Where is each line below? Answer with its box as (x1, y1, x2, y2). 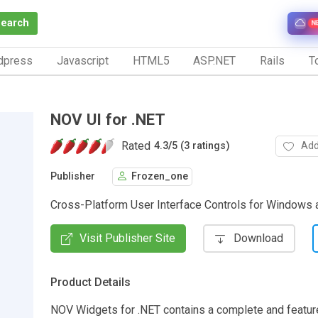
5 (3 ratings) (172, 140, 230, 153)
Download (234, 231, 283, 245)
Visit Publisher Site (79, 231, 175, 245)
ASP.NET (193, 53, 236, 67)
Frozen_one (131, 170, 188, 183)
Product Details (50, 275, 131, 289)
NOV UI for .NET (50, 109, 165, 128)
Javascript (56, 53, 109, 67)
